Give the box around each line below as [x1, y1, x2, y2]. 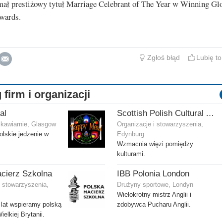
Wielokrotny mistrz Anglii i [117, 191, 191, 199]
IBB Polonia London [117, 169, 189, 179]
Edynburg [117, 131, 144, 138]
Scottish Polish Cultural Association [206, 109, 214, 118]
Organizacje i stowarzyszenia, [117, 121, 203, 128]
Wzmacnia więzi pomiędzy [117, 141, 193, 148]
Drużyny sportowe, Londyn [117, 181, 193, 189]
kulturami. [117, 151, 145, 158]
